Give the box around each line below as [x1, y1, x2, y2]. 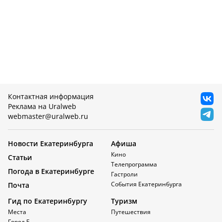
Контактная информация [8, 92, 94, 101]
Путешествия [111, 208, 151, 216]
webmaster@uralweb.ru [8, 111, 88, 121]
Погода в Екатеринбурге [8, 166, 94, 176]
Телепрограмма [111, 160, 157, 168]
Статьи [8, 153, 32, 162]
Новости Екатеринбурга [8, 139, 93, 148]
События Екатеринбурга [111, 180, 182, 188]
